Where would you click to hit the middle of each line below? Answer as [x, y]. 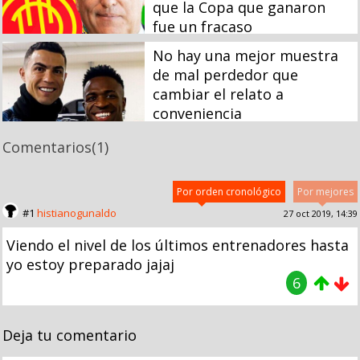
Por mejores [325, 191]
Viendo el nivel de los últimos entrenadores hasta [178, 245]
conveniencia [197, 114]
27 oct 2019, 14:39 [321, 213]
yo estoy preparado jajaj [90, 264]
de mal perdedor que [225, 75]
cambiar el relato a [218, 94]
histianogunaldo [77, 213]
